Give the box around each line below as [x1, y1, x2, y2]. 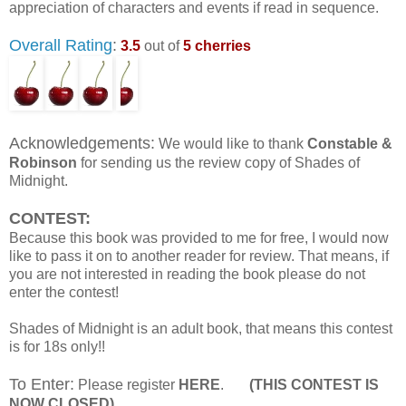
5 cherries [183, 38, 251, 54]
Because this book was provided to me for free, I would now [9, 230, 389, 246]
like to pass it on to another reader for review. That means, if [9, 248, 389, 265]
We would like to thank [155, 136, 307, 152]
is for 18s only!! [9, 339, 105, 355]
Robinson [9, 155, 77, 171]
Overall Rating [9, 36, 112, 55]
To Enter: [9, 375, 74, 394]
